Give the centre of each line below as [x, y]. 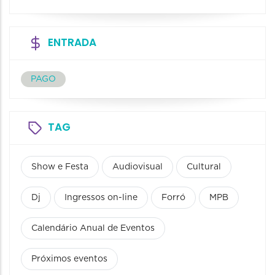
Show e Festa [60, 167]
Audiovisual [137, 167]
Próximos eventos [69, 259]
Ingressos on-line [101, 197]
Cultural [204, 167]
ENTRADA [72, 42]
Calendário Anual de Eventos [93, 228]
